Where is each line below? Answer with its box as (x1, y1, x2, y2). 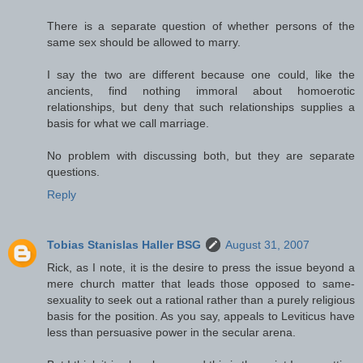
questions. (47, 164, 100, 178)
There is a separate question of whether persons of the (47, 19, 355, 32)
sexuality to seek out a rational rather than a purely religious (47, 293, 355, 306)
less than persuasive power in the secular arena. (47, 325, 296, 339)
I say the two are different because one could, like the (47, 67, 355, 81)
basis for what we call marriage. (47, 116, 209, 130)
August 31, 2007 (225, 237, 310, 251)
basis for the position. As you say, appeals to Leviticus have (47, 309, 355, 322)
